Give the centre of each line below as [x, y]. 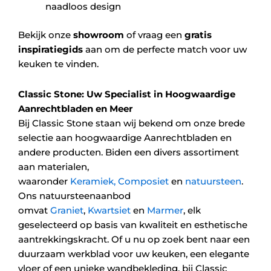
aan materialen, [54, 166]
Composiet [143, 181]
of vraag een [154, 34]
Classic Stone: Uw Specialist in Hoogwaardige [127, 94]
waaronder [44, 181]
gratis [198, 34]
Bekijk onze [46, 34]
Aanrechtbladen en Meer [75, 108]
